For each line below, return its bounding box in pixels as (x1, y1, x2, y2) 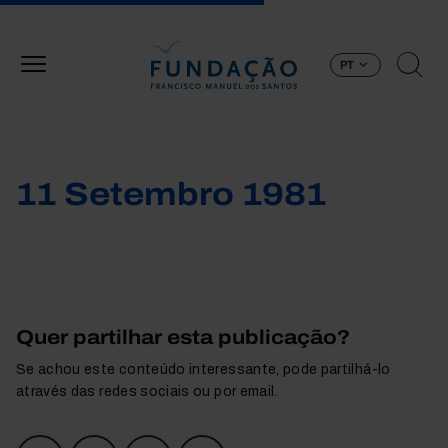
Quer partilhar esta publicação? (16, 326, 350, 348)
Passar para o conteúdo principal (222, 3, 444, 19)
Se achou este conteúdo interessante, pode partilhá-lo (16, 362, 391, 377)
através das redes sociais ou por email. (16, 384, 278, 399)
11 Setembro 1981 (16, 177, 326, 212)
